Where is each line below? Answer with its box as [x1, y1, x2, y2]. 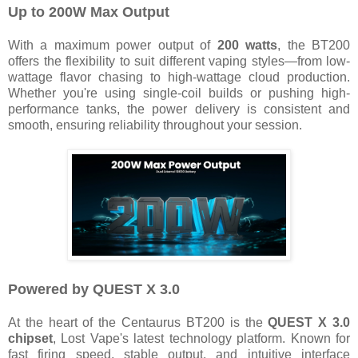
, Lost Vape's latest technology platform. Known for [53, 332, 350, 346]
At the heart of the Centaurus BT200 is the [8, 316, 268, 330]
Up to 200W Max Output [8, 4, 169, 21]
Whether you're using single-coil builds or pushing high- [8, 86, 350, 101]
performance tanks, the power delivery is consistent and [8, 102, 350, 117]
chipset [8, 332, 53, 346]
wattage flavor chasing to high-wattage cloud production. [8, 70, 350, 85]
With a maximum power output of [8, 38, 217, 53]
